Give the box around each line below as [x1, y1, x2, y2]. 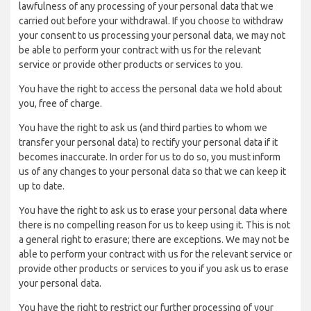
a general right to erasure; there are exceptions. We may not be [19, 234, 289, 245]
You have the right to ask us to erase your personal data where [19, 205, 287, 216]
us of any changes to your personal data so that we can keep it [19, 166, 286, 177]
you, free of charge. [19, 98, 102, 109]
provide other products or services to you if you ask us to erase [19, 263, 289, 274]
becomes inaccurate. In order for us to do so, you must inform [19, 151, 280, 162]
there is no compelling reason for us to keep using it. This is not [19, 219, 290, 230]
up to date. [19, 180, 65, 192]
